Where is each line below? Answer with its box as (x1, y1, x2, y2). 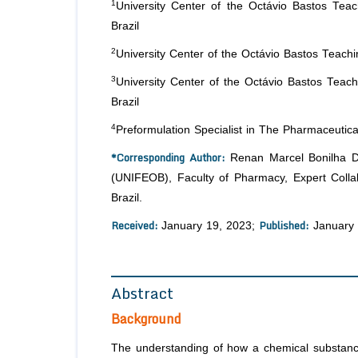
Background (111, 308, 181, 330)
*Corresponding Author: (111, 149, 225, 167)
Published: (259, 217, 309, 235)
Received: (111, 217, 161, 235)
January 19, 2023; (161, 220, 259, 233)
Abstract (111, 280, 173, 306)
